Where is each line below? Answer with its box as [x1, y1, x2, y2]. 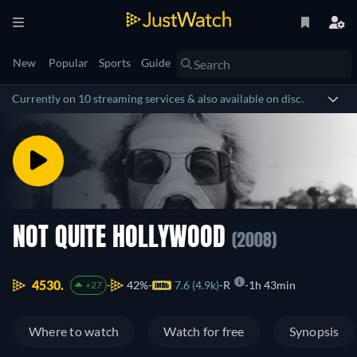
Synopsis [288, 324, 339, 339]
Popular [49, 56, 88, 69]
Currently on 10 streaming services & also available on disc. [12, 92, 304, 105]
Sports [99, 56, 131, 69]
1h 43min [248, 278, 296, 292]
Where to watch [29, 324, 120, 339]
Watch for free [163, 324, 245, 339]
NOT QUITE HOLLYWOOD [13, 226, 232, 252]
